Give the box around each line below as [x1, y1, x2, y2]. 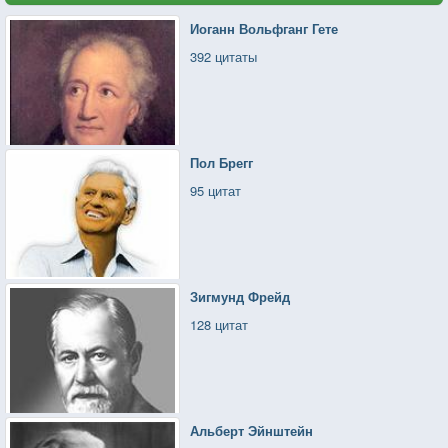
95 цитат [190, 180, 242, 200]
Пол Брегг [190, 152, 254, 172]
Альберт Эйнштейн [190, 420, 314, 440]
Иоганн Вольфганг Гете [190, 18, 339, 38]
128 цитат [190, 314, 249, 334]
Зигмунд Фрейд [190, 286, 291, 306]
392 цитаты [190, 46, 258, 66]
